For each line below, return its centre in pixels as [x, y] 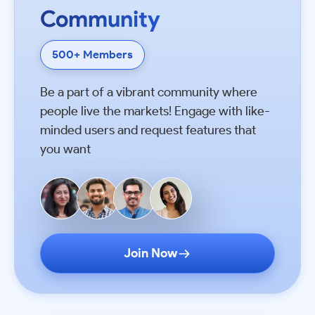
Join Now [150, 253]
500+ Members [92, 55]
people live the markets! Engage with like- [155, 111]
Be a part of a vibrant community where [149, 92]
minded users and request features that [148, 130]
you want [65, 149]
